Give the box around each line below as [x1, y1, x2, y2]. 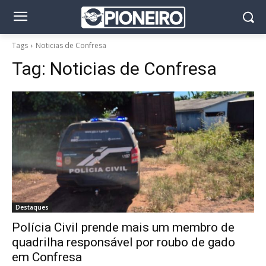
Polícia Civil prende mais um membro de [12, 220, 235, 235]
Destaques [15, 203, 49, 211]
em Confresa [12, 250, 82, 264]
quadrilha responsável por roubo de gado [12, 235, 235, 249]
